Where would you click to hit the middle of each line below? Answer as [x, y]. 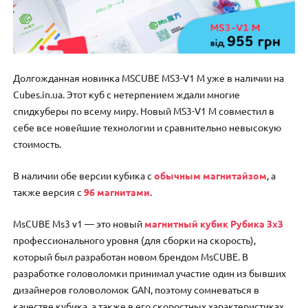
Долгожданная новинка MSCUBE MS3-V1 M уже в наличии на [149, 77]
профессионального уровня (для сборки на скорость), [135, 240]
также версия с [49, 191]
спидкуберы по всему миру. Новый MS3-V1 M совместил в [144, 110]
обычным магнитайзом [211, 175]
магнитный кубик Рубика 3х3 [214, 224]
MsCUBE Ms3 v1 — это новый [79, 224]
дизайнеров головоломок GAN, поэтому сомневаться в [136, 290]
